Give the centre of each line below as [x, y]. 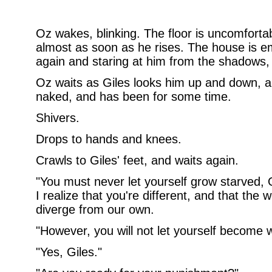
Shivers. [57, 118]
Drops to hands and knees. [108, 139]
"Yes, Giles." [69, 252]
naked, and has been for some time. [133, 97]
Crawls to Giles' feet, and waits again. [137, 160]
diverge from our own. [95, 209]
